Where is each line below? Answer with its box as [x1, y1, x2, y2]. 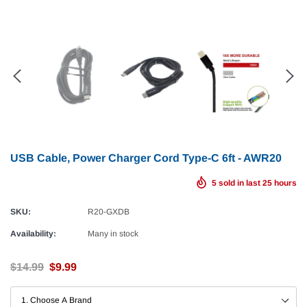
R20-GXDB [88, 207, 130, 217]
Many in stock [88, 229, 138, 238]
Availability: [10, 229, 56, 238]
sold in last [217, 178, 262, 188]
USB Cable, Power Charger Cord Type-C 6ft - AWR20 [10, 152, 282, 164]
